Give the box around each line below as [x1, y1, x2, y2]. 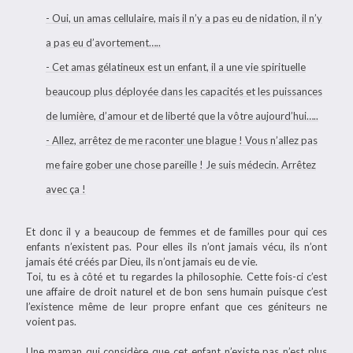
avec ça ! [46, 183, 86, 195]
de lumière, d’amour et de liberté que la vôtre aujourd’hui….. [46, 110, 318, 122]
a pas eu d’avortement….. [46, 36, 161, 49]
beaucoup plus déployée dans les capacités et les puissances [46, 85, 322, 98]
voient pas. [26, 315, 76, 328]
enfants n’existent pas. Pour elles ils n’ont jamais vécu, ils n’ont [26, 240, 327, 253]
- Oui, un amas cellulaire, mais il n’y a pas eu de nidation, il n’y [46, 12, 322, 24]
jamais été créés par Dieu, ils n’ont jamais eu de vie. [26, 255, 258, 268]
